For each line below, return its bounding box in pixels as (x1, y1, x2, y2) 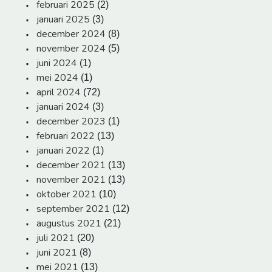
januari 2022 (36, 144, 90, 158)
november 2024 (36, 42, 106, 56)
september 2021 (36, 202, 110, 216)
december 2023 (36, 115, 106, 129)
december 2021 (36, 158, 106, 172)
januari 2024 (36, 100, 90, 114)
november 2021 (36, 173, 106, 187)
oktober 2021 (36, 188, 97, 202)
